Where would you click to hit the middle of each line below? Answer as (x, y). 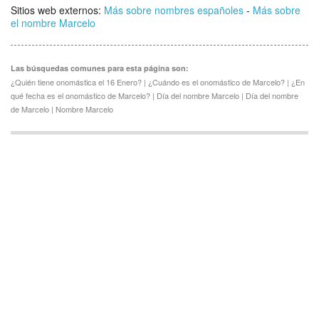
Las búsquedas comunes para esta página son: (100, 68)
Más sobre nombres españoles (174, 10)
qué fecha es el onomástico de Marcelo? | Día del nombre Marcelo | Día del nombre (155, 95)
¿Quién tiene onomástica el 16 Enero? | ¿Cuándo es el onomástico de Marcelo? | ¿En (158, 82)
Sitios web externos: (57, 10)
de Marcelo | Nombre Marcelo (62, 109)
